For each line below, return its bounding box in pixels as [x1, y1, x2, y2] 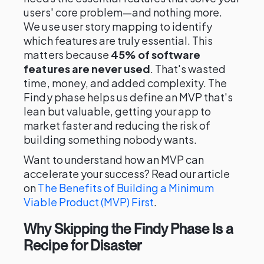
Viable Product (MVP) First [24, 195, 154, 209]
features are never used [24, 62, 150, 75]
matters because [24, 48, 111, 61]
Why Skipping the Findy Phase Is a [24, 220, 234, 237]
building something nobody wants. [24, 133, 197, 146]
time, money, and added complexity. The [24, 76, 227, 90]
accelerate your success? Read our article [24, 167, 230, 180]
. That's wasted [150, 62, 226, 75]
